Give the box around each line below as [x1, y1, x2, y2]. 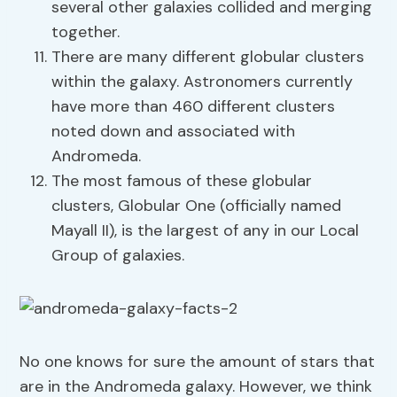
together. [51, 21, 121, 43]
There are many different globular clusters [51, 46, 365, 68]
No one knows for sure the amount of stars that [19, 351, 376, 373]
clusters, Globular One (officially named [51, 195, 342, 217]
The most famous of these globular [51, 170, 313, 192]
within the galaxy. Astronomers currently [51, 71, 354, 93]
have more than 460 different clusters [51, 96, 336, 118]
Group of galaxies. [51, 245, 185, 267]
